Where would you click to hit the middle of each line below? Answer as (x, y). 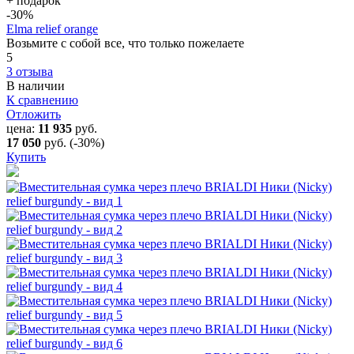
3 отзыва (30, 71)
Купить (26, 156)
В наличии (36, 85)
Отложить (34, 114)
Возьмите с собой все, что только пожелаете (125, 43)
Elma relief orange (52, 28)
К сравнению (42, 100)
